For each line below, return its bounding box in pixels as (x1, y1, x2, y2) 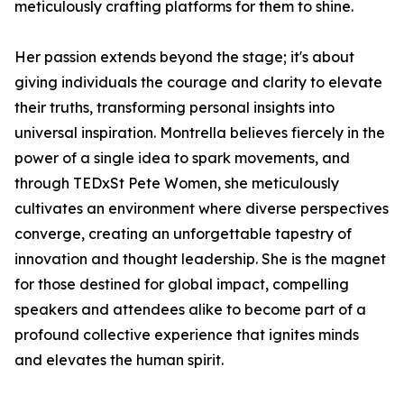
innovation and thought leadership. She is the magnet (14, 250, 386, 269)
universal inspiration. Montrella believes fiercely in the (14, 124, 385, 142)
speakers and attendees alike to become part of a (14, 300, 366, 319)
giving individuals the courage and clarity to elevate (14, 73, 382, 92)
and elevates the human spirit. (14, 351, 224, 370)
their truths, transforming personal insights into (14, 98, 335, 117)
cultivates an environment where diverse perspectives (14, 199, 389, 218)
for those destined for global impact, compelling (14, 275, 349, 294)
